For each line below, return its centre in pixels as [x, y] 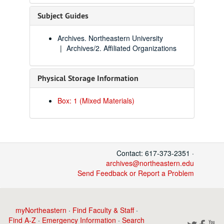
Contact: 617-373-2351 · [155, 153]
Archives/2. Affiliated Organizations [121, 48]
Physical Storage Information [88, 78]
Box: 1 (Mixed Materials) [96, 100]
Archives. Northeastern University [110, 38]
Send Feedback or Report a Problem [136, 173]
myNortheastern [41, 210]
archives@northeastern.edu [150, 163]
